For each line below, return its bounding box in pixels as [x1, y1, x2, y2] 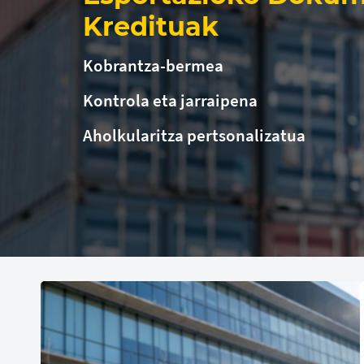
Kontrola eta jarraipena [83, 89, 258, 111]
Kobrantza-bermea [83, 54, 223, 76]
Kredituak [83, 11, 219, 42]
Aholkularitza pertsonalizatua [83, 124, 305, 146]
